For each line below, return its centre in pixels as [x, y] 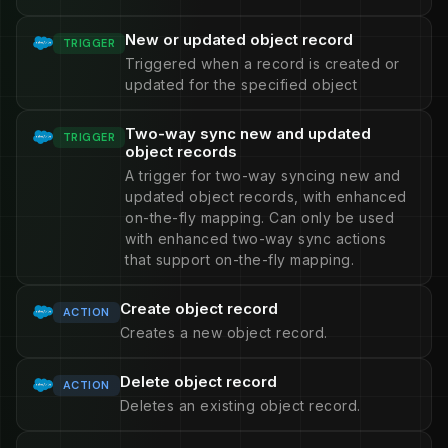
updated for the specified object [241, 84]
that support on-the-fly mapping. [240, 259]
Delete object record [198, 381]
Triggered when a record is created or [262, 63]
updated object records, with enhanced [266, 196]
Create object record [198, 308]
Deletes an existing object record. [240, 405]
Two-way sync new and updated [248, 133]
